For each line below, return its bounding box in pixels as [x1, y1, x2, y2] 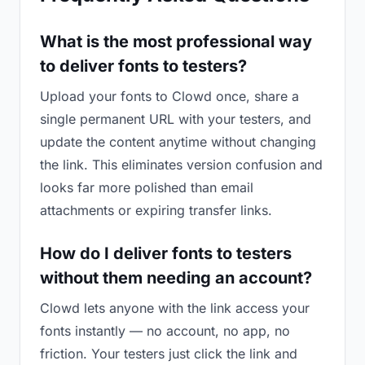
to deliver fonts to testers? [40, 56, 247, 76]
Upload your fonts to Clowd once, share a [40, 88, 299, 104]
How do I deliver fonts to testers [40, 244, 292, 263]
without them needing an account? [40, 268, 312, 288]
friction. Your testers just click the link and [40, 345, 297, 362]
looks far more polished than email [40, 179, 253, 196]
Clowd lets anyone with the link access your [40, 300, 310, 316]
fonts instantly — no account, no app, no [40, 323, 290, 339]
